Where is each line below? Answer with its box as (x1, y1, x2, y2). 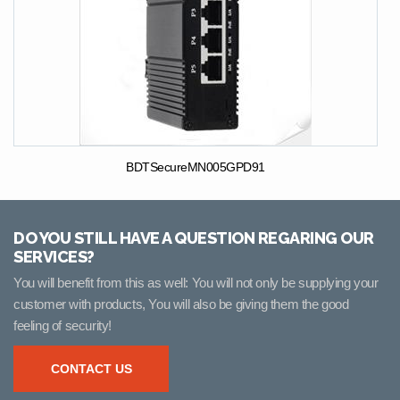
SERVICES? (13, 246, 95, 266)
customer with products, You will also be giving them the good (13, 296, 349, 312)
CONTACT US (50, 361, 132, 376)
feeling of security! (13, 317, 112, 333)
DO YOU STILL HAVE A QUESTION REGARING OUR (13, 228, 374, 247)
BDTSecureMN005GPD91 (126, 159, 265, 174)
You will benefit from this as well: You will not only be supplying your (13, 274, 379, 290)
